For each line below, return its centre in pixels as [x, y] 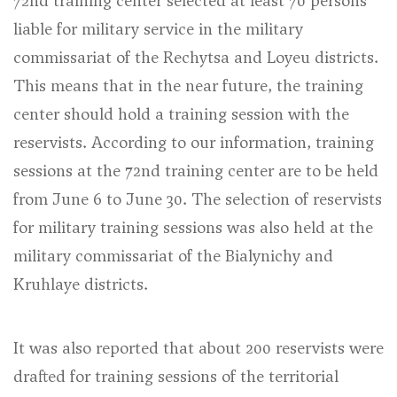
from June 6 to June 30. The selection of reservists [198, 199]
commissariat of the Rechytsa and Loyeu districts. [196, 57]
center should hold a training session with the [181, 114]
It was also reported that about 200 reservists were [198, 348]
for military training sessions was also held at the [193, 227]
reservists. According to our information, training [194, 142]
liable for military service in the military [158, 29]
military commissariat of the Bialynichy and [173, 256]
